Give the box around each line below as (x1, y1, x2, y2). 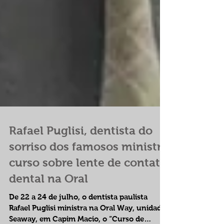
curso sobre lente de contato (9, 192, 167, 205)
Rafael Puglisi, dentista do (9, 160, 152, 173)
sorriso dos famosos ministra (9, 176, 168, 189)
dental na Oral (9, 208, 88, 221)
